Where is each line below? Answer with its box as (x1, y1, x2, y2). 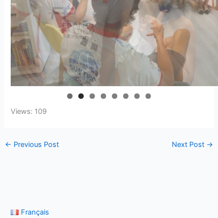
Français (20, 207, 49, 217)
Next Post (172, 140, 207, 149)
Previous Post (11, 140, 59, 149)
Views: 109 (11, 107, 47, 116)
